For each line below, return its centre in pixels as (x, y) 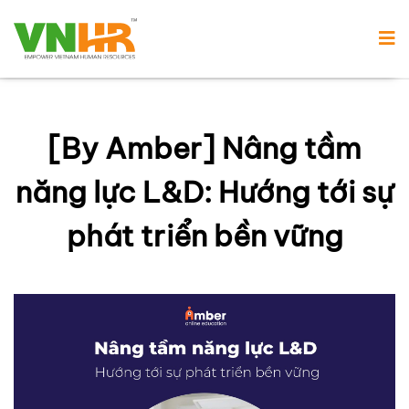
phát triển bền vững (204, 236)
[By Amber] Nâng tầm (204, 148)
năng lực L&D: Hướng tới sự (204, 192)
